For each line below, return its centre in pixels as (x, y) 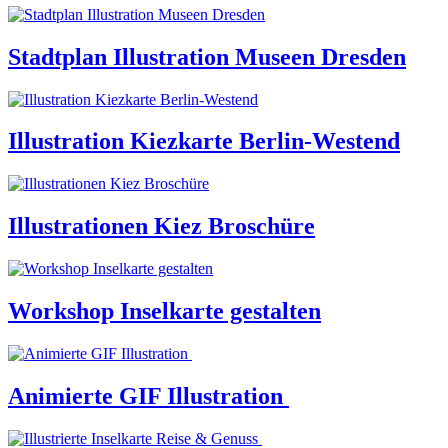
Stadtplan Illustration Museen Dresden (207, 56)
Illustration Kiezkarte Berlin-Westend (204, 141)
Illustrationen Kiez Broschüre (161, 226)
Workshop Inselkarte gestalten (164, 311)
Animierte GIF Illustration (148, 395)
